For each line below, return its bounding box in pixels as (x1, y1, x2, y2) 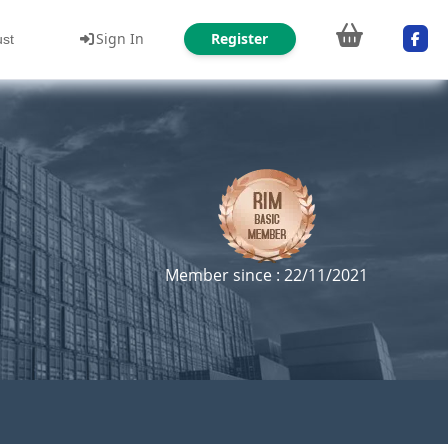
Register (211, 28, 268, 48)
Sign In (95, 28, 144, 48)
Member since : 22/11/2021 (165, 264, 368, 286)
